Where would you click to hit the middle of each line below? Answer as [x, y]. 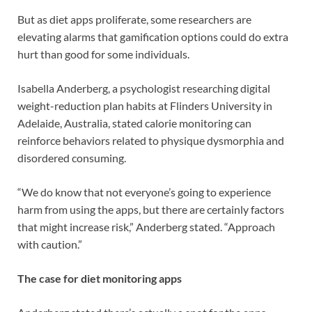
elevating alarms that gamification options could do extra [153, 37]
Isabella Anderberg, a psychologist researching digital [144, 88]
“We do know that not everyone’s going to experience [144, 192]
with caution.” [50, 244]
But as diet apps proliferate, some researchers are [134, 19]
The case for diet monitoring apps [100, 279]
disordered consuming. [72, 158]
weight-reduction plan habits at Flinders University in [145, 106]
